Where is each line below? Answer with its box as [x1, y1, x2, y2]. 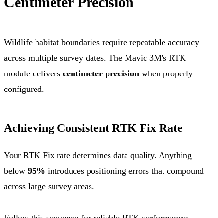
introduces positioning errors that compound [45, 165, 204, 176]
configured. [4, 84, 44, 94]
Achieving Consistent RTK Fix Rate [4, 121, 182, 134]
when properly [139, 68, 193, 78]
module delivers [4, 68, 63, 78]
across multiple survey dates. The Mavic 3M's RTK [4, 53, 186, 63]
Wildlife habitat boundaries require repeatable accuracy [4, 37, 199, 47]
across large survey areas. [4, 181, 94, 191]
